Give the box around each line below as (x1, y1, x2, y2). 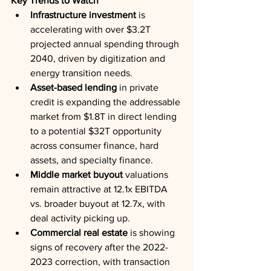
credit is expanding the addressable (30, 97, 183, 107)
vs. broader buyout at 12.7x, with (30, 198, 168, 209)
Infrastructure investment (30, 10, 136, 20)
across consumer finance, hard (30, 140, 161, 151)
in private (117, 82, 161, 93)
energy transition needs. (30, 68, 132, 78)
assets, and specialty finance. (30, 155, 153, 165)
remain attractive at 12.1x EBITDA (30, 184, 170, 194)
